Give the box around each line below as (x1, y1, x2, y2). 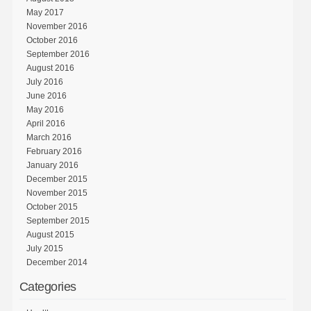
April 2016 (26, 118, 65, 128)
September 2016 (26, 49, 90, 59)
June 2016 (26, 90, 67, 101)
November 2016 (26, 21, 87, 31)
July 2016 (26, 76, 63, 87)
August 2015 (26, 229, 74, 239)
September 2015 (26, 215, 90, 226)
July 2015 (26, 243, 63, 253)
